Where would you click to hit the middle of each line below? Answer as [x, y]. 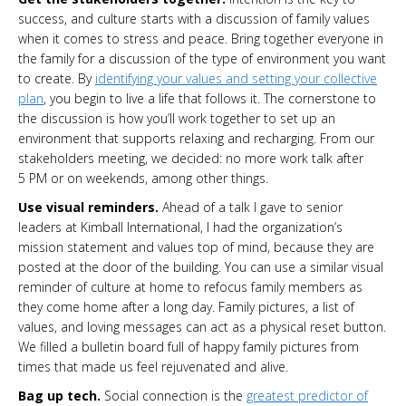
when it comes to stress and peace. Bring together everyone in [201, 38]
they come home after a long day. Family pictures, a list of [186, 306]
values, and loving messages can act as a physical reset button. [202, 326]
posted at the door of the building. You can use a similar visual [201, 266]
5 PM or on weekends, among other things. [143, 178]
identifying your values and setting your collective [236, 78]
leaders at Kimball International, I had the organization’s [180, 227]
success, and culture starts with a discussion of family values [194, 18]
